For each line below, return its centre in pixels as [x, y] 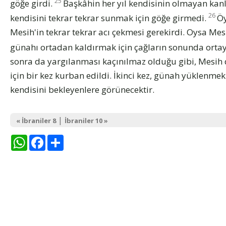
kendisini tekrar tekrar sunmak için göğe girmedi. [109, 18]
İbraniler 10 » [86, 120]
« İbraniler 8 [36, 120]
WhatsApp [49, 138]
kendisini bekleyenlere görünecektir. [82, 89]
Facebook [66, 138]
